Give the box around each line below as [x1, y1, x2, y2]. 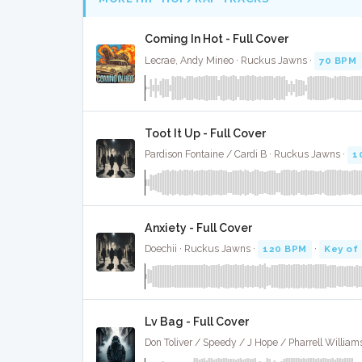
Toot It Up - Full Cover [145, 126, 267, 140]
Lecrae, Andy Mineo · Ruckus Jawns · [145, 54, 314, 66]
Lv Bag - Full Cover [145, 315, 250, 329]
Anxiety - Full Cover [145, 221, 253, 234]
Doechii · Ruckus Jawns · [145, 242, 258, 255]
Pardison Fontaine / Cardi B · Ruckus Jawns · [145, 149, 347, 161]
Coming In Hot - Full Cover [145, 32, 289, 46]
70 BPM [319, 54, 357, 66]
